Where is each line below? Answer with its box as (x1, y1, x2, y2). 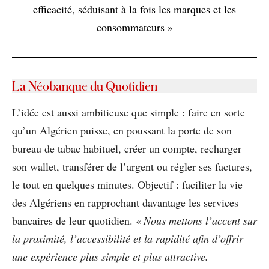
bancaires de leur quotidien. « (12, 213, 141, 228)
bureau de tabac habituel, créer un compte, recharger (12, 141, 241, 156)
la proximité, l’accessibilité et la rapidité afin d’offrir (12, 231, 243, 246)
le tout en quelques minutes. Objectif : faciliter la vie (12, 177, 243, 192)
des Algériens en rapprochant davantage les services (12, 195, 238, 210)
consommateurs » (96, 19, 173, 34)
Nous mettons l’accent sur (141, 213, 257, 228)
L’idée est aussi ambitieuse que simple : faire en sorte (12, 104, 245, 119)
